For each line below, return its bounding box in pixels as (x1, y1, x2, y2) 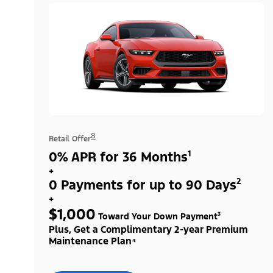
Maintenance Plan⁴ (49, 235, 136, 247)
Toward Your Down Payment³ (96, 210, 221, 222)
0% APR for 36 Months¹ (49, 148, 191, 165)
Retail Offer (49, 133, 91, 144)
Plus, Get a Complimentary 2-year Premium (49, 223, 248, 235)
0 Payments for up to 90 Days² (49, 176, 241, 193)
